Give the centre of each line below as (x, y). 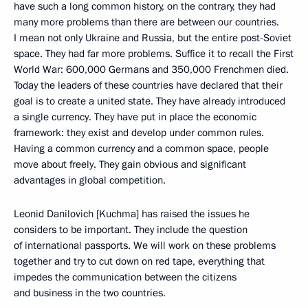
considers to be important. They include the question (131, 230)
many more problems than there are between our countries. (146, 22)
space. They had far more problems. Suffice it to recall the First (154, 54)
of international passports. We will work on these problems (145, 245)
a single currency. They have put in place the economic (135, 117)
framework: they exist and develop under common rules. (139, 133)
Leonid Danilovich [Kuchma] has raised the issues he (132, 214)
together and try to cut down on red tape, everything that (139, 261)
